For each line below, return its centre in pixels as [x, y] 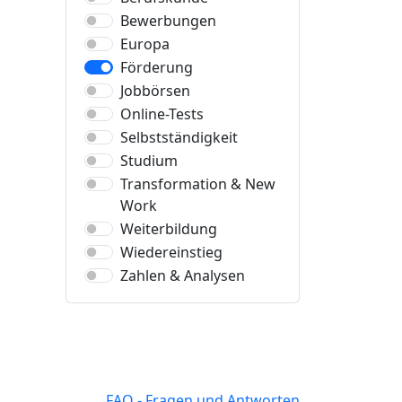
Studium [149, 161]
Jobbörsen [155, 91]
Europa [145, 44]
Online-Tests [162, 114]
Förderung [157, 67]
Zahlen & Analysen [183, 275]
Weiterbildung [169, 229]
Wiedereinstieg [171, 252]
